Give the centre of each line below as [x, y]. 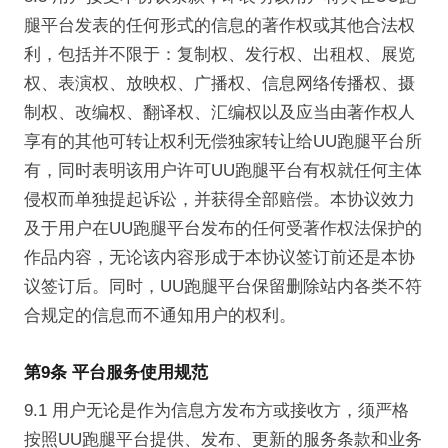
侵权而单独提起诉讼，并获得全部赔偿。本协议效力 [219, 200]
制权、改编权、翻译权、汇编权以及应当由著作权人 [219, 113]
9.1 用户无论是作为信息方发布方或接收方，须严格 [216, 410]
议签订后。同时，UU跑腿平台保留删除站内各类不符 [222, 287]
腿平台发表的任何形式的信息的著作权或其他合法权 [219, 26]
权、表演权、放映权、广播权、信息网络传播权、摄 [219, 84]
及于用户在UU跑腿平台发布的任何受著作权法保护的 [222, 229]
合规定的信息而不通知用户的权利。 [159, 316]
